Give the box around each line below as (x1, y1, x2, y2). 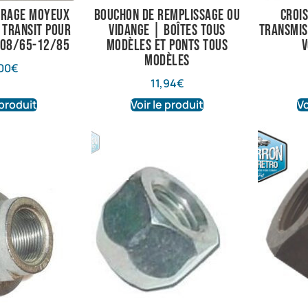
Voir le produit (131, 96, 204, 112)
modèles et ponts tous (106, 36, 228, 56)
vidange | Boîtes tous (109, 21, 225, 41)
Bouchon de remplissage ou (93, 6, 241, 25)
